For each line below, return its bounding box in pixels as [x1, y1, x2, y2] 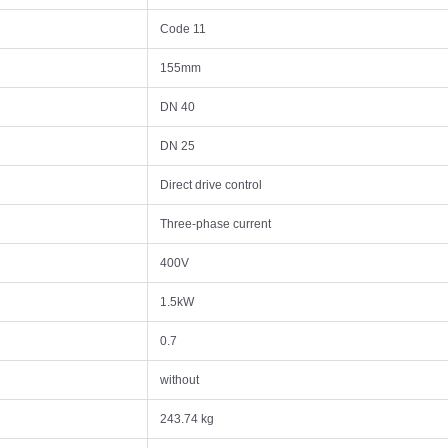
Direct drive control [160, 178, 262, 193]
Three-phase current [160, 217, 271, 232]
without [160, 373, 199, 388]
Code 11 [160, 22, 206, 37]
